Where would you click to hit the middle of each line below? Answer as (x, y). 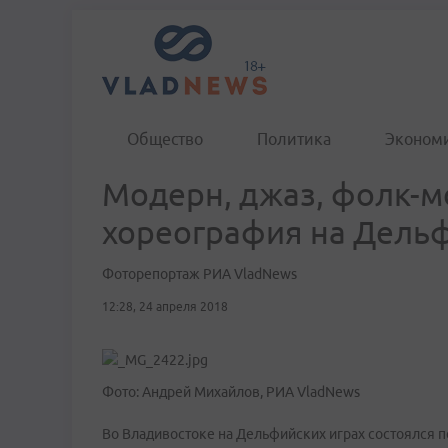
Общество (165, 139)
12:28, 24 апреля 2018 (165, 306)
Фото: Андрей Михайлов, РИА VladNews (231, 392)
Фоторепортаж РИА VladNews (199, 274)
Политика (294, 139)
